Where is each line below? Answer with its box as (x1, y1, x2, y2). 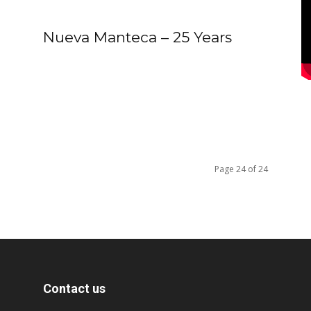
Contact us (43, 281, 106, 296)
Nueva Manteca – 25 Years (43, 28, 232, 47)
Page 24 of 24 (215, 163, 268, 176)
